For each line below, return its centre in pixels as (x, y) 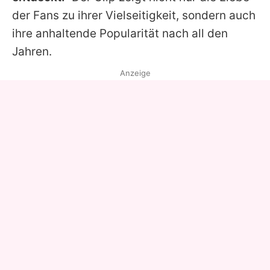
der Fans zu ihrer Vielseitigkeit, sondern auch (134, 16)
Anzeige (135, 73)
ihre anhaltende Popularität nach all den (120, 34)
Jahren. (32, 52)
